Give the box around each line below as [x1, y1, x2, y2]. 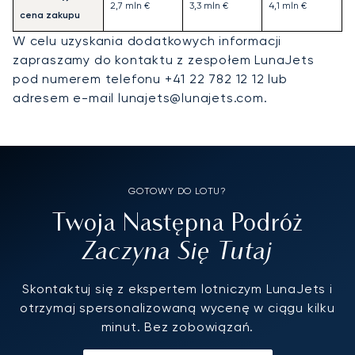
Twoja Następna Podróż [52, 213, 303, 237]
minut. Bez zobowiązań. [101, 319, 254, 335]
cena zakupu [20, 10, 80, 21]
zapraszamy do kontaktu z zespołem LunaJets [13, 52, 315, 68]
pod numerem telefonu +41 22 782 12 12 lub [13, 71, 288, 87]
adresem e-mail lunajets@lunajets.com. [13, 90, 268, 106]
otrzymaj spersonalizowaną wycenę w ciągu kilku [20, 300, 335, 316]
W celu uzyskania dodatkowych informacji [13, 33, 282, 49]
